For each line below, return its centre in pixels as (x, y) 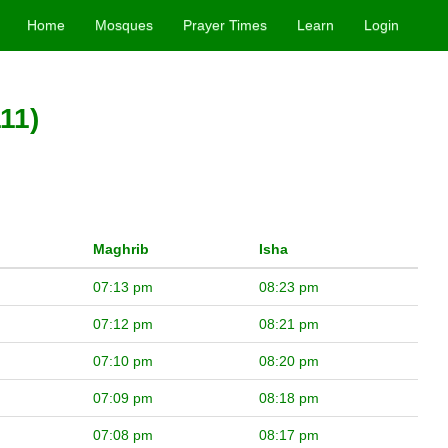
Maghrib (121, 249)
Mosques (124, 25)
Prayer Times (225, 25)
